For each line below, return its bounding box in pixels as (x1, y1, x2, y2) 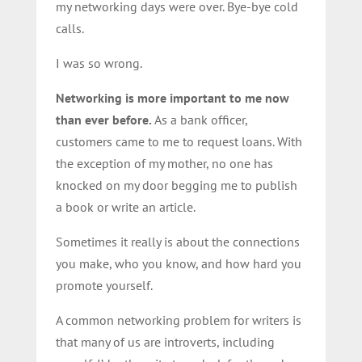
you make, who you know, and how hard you (55, 255, 301, 271)
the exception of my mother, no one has (55, 154, 273, 171)
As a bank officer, (151, 111, 247, 128)
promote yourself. (55, 276, 153, 293)
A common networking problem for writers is (55, 311, 301, 328)
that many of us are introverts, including (55, 333, 275, 350)
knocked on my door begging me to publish (55, 176, 297, 193)
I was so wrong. (55, 54, 142, 71)
